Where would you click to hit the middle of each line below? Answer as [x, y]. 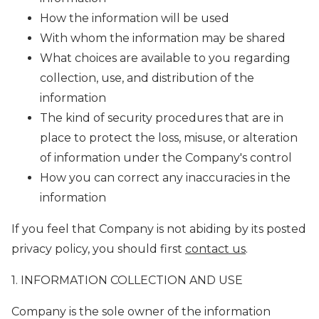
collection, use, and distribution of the [147, 78]
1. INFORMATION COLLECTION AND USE [127, 281]
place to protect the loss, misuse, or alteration [169, 138]
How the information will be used [135, 19]
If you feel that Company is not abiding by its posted [159, 229]
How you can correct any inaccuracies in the [165, 178]
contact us [215, 249]
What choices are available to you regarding [165, 58]
